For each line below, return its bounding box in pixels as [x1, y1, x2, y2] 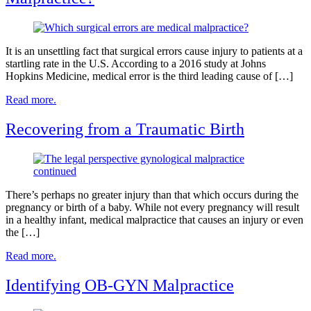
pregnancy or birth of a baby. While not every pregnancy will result [6, 201, 299, 213]
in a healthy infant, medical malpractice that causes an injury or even [6, 213, 303, 226]
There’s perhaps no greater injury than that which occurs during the [6, 188, 299, 201]
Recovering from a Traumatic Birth [6, 120, 244, 138]
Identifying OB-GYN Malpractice [6, 276, 234, 294]
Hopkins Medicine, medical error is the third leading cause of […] [6, 70, 293, 83]
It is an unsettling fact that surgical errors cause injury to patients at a [6, 45, 303, 58]
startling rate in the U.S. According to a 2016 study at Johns [6, 58, 266, 70]
